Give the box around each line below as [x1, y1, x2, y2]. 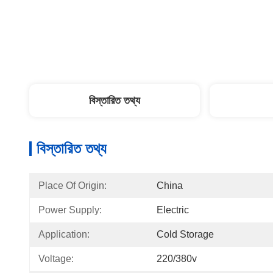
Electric [157, 205, 189, 215]
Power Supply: [38, 205, 102, 215]
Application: [38, 229, 90, 239]
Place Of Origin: [38, 180, 107, 191]
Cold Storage [157, 229, 214, 239]
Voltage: [38, 253, 74, 264]
